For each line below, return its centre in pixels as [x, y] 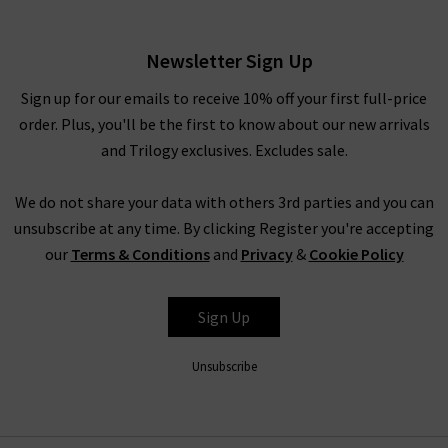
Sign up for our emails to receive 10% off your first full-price [224, 98]
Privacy [266, 254]
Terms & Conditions [140, 254]
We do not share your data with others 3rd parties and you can [224, 202]
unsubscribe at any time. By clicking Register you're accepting [224, 228]
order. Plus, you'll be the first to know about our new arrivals [224, 124]
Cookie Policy [356, 254]
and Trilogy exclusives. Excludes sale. [224, 150]
